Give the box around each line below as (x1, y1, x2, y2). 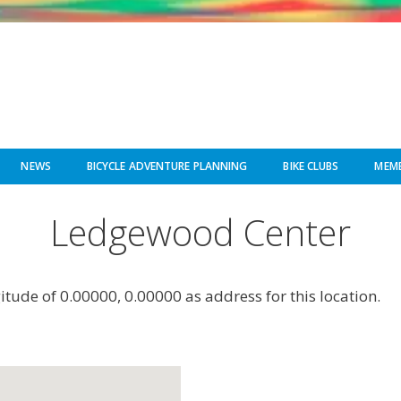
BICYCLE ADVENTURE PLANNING (86, 158, 248, 175)
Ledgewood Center (50, 208, 351, 258)
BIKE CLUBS (283, 158, 339, 175)
